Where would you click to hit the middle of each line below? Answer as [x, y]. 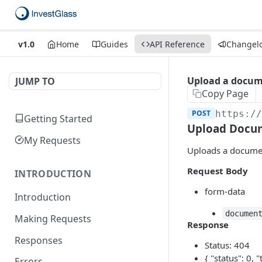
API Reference [177, 44]
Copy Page [225, 94]
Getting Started [58, 118]
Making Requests [53, 219]
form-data [225, 191]
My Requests [52, 140]
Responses [39, 240]
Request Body [218, 171]
